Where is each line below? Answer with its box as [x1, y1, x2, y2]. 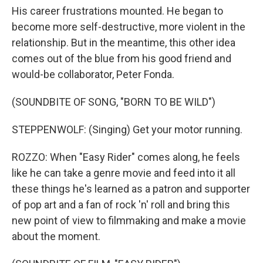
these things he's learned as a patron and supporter [12, 183, 250, 195]
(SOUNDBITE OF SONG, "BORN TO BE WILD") [12, 96, 215, 108]
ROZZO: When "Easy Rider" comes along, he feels [12, 151, 240, 163]
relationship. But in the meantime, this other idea [12, 36, 235, 49]
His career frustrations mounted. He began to [12, 5, 223, 17]
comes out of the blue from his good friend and [12, 52, 231, 65]
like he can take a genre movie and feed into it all [12, 167, 235, 179]
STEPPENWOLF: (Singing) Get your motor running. [12, 123, 242, 136]
